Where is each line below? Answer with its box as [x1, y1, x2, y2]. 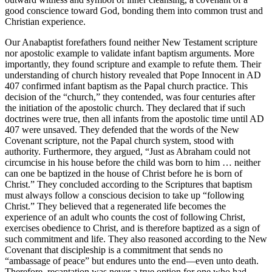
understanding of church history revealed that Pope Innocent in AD [5, 69, 261, 80]
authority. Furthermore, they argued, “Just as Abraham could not [5, 146, 250, 157]
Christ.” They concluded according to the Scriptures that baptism [5, 178, 252, 189]
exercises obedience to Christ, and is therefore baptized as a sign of [5, 222, 260, 233]
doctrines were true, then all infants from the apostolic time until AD [5, 113, 264, 124]
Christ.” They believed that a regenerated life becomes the [5, 200, 226, 211]
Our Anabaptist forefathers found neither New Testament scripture [5, 36, 257, 47]
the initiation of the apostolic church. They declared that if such [5, 102, 245, 113]
